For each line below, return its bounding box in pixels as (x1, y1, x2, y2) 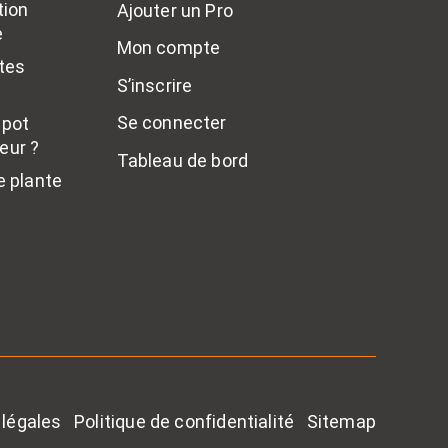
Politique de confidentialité (74, 411, 295, 433)
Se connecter (116, 112, 227, 134)
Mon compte (116, 37, 221, 59)
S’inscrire (116, 74, 193, 96)
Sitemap (306, 411, 376, 433)
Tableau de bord (116, 149, 249, 171)
